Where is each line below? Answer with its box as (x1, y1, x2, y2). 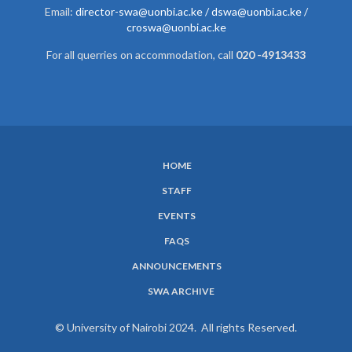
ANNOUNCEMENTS (132, 259, 222, 272)
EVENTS (158, 209, 196, 222)
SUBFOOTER (12, 167, 132, 193)
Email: (44, 4, 75, 18)
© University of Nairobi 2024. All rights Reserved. (55, 320, 297, 334)
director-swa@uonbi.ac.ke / (75, 4, 209, 18)
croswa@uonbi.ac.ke (126, 20, 226, 34)
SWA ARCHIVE (147, 284, 214, 297)
